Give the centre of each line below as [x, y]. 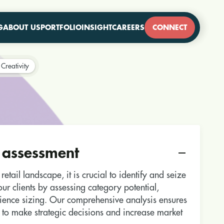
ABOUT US [22, 27]
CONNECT [170, 27]
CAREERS [128, 27]
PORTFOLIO [61, 27]
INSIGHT [97, 27]
